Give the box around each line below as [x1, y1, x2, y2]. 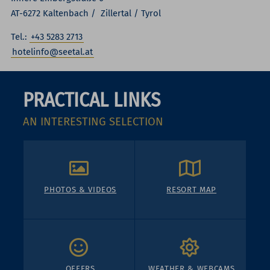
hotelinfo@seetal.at [12, 46, 93, 58]
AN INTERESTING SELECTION [23, 115, 164, 129]
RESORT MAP [166, 184, 217, 195]
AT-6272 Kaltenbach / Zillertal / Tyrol [11, 7, 162, 19]
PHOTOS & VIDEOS [44, 184, 117, 195]
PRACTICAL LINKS [23, 88, 161, 113]
